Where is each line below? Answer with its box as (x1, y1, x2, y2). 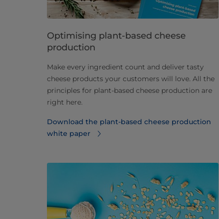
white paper (47, 129, 90, 138)
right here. (47, 98, 83, 107)
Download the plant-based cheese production (47, 117, 211, 127)
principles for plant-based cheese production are (47, 86, 212, 95)
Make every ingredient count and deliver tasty (47, 63, 204, 72)
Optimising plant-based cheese (47, 30, 186, 42)
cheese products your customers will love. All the (47, 74, 215, 84)
